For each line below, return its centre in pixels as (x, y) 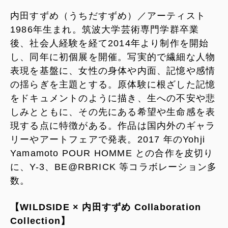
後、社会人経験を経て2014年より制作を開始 (110, 43)
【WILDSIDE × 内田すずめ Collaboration (106, 207)
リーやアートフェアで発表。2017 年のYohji (108, 139)
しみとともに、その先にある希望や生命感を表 (113, 112)
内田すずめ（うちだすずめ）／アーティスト (108, 16)
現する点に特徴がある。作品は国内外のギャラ (113, 125)
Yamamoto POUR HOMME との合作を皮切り (112, 153)
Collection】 (40, 221)
